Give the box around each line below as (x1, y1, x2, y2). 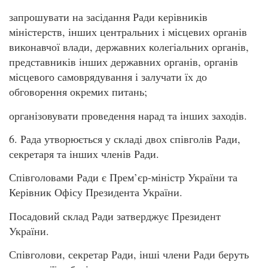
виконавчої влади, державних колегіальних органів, (9, 39, 249, 54)
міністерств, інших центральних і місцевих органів (9, 25, 247, 39)
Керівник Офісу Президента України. (9, 185, 182, 200)
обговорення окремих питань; (9, 84, 147, 99)
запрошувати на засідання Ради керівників (9, 10, 208, 25)
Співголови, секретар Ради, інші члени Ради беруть (9, 247, 249, 262)
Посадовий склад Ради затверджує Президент (9, 208, 221, 223)
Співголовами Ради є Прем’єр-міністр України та (9, 170, 237, 185)
